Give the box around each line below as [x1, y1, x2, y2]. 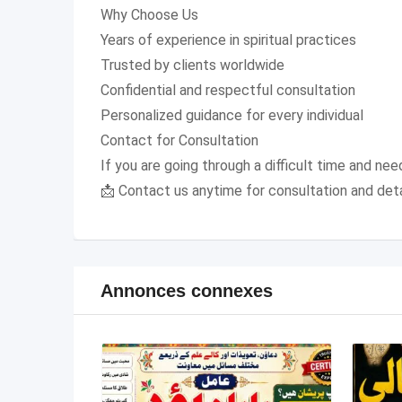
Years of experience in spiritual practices [100, 31, 356, 49]
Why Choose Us [100, 6, 198, 24]
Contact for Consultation [100, 132, 258, 150]
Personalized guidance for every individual [100, 107, 363, 125]
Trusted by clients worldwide [100, 57, 284, 74]
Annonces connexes [100, 280, 273, 301]
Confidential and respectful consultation [100, 82, 355, 100]
